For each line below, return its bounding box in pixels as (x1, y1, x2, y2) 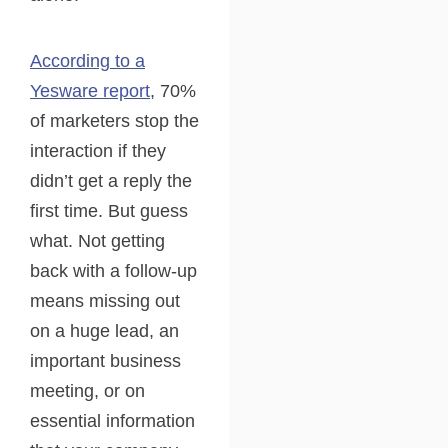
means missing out (30, 291, 180, 311)
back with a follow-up (30, 261, 197, 281)
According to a (30, 51, 145, 71)
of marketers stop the (30, 111, 199, 131)
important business (30, 351, 181, 371)
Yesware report (30, 81, 150, 101)
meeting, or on (30, 381, 145, 401)
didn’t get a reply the (30, 171, 192, 191)
